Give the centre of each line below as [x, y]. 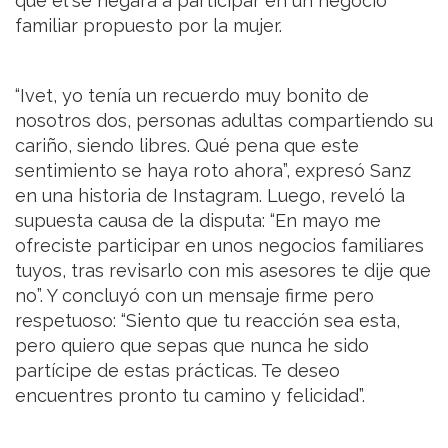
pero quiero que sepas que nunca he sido [192, 345]
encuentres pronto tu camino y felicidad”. [190, 395]
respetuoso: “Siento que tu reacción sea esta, [207, 320]
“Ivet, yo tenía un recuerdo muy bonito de [192, 95]
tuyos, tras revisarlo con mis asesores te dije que [223, 270]
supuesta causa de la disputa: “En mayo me [198, 220]
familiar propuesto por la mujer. [148, 25]
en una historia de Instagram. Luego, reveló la [210, 195]
